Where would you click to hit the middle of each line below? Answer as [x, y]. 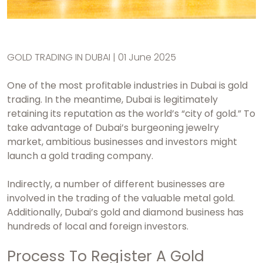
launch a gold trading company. [80, 156]
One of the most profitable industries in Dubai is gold [127, 86]
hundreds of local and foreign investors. [99, 227]
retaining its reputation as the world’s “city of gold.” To [131, 114]
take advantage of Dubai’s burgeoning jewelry [113, 128]
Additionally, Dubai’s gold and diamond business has [125, 213]
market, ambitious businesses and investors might [122, 142]
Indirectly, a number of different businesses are [116, 184]
